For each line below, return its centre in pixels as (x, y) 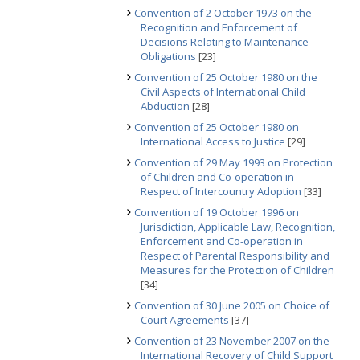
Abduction (165, 106)
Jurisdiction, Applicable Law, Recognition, (238, 227)
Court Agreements (185, 320)
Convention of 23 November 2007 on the (232, 341)
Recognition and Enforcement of (219, 27)
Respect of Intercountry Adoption (221, 191)
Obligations (168, 56)
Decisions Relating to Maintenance (225, 42)
